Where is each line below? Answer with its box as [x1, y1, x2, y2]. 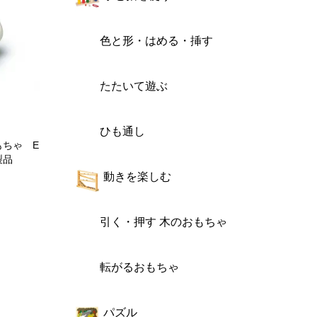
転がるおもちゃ [100, 261, 179, 273]
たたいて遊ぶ [100, 80, 168, 92]
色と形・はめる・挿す [100, 35, 213, 47]
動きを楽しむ [103, 171, 171, 183]
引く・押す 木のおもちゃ [100, 216, 227, 228]
